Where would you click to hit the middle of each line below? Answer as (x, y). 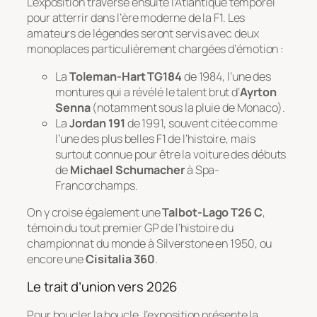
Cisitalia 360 (120, 259)
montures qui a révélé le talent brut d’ (148, 92)
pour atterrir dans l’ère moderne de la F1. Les (136, 18)
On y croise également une (95, 212)
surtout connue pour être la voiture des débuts (171, 154)
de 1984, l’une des (226, 76)
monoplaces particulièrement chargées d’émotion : (156, 49)
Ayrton (258, 92)
